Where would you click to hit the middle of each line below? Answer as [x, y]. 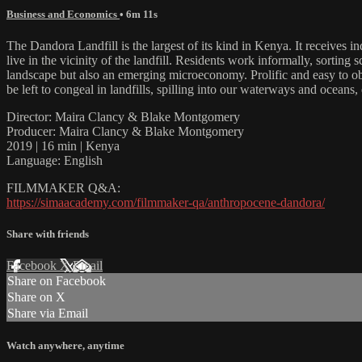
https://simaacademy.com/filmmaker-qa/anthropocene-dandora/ [166, 202]
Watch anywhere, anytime [65, 346]
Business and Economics [63, 14]
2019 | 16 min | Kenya [63, 145]
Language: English [55, 160]
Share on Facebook [57, 281]
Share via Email [48, 314]
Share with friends [48, 234]
